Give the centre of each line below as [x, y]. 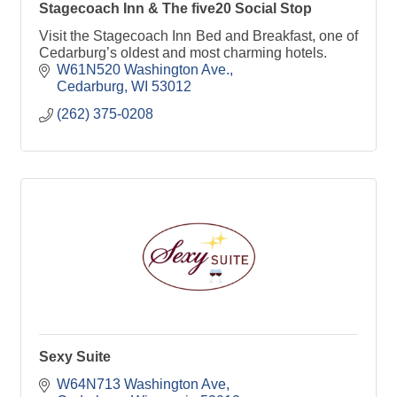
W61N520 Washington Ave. [143, 70]
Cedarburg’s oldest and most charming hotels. [183, 53]
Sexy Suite [75, 357]
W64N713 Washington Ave [141, 385]
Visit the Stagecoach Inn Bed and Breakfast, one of [198, 36]
